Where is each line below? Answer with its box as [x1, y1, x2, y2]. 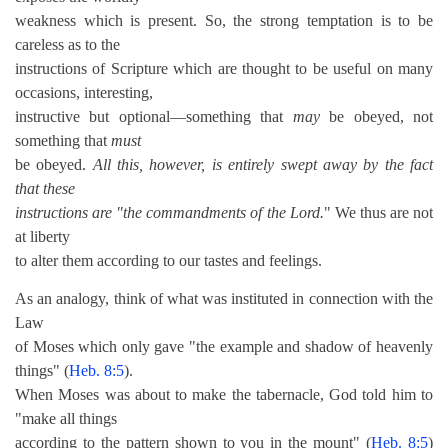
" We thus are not [323, 204, 434, 221]
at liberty [15, 228, 70, 245]
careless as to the [15, 36, 120, 53]
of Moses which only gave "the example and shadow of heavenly [15, 338, 433, 355]
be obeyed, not [319, 108, 434, 125]
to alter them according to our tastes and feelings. [15, 252, 322, 269]
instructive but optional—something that [15, 108, 293, 125]
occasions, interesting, [15, 84, 153, 101]
